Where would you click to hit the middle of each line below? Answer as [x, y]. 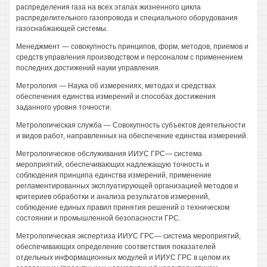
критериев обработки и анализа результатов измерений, [113, 197]
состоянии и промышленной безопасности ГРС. [98, 218]
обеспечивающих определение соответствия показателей [116, 247]
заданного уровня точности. [64, 107]
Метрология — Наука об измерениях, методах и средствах [116, 86]
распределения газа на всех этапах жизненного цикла [108, 7]
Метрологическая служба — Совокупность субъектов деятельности [131, 125]
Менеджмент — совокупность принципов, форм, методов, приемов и [132, 46]
